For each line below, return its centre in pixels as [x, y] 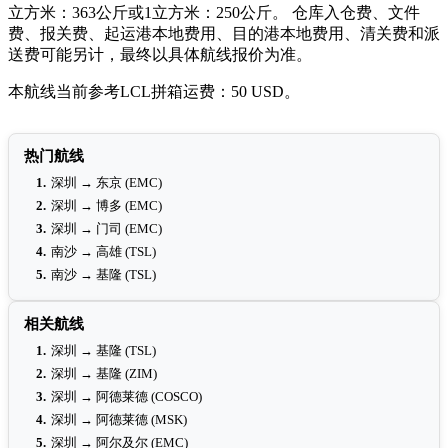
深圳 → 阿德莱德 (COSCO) [126, 397]
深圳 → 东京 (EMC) [106, 183]
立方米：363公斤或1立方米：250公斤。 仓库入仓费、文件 [214, 13]
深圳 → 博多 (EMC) [106, 206]
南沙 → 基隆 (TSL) [103, 275]
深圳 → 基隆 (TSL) [103, 351]
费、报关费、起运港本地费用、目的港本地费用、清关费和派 [224, 34]
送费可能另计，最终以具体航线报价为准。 [160, 55]
